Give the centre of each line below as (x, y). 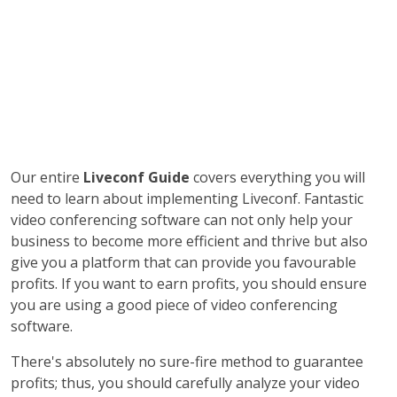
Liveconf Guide (135, 177)
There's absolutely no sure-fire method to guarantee (187, 362)
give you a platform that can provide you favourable (183, 262)
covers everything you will (277, 177)
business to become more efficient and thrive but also (189, 241)
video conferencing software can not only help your (182, 220)
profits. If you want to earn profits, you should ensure (189, 284)
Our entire (45, 177)
